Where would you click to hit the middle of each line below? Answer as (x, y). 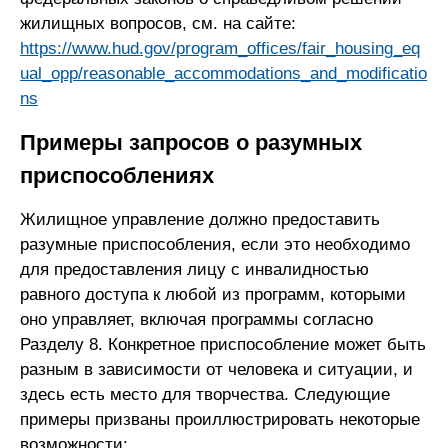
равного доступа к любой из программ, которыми (213, 294)
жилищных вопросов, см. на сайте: (158, 23)
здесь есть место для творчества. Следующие (205, 394)
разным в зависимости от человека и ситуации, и (216, 369)
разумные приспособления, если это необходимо (215, 244)
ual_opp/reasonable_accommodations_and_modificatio (223, 73)
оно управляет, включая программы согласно (196, 319)
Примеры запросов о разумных (191, 142)
